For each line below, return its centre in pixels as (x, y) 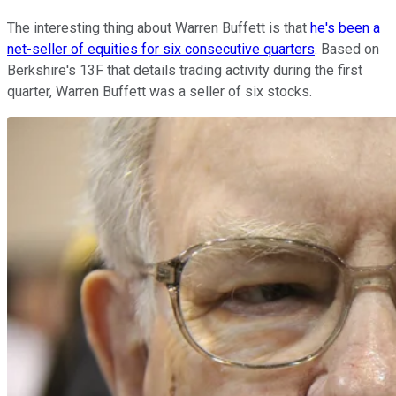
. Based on (347, 49)
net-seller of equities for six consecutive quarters (161, 49)
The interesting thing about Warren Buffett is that (159, 27)
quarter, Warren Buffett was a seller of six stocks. (160, 91)
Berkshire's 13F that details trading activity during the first (185, 70)
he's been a (345, 27)
